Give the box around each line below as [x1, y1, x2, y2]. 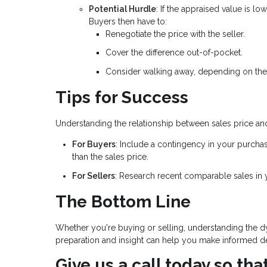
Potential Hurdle [89, 4, 156, 14]
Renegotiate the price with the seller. [105, 29, 245, 39]
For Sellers [72, 170, 115, 181]
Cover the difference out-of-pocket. [105, 48, 243, 58]
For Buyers [72, 139, 116, 150]
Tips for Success [55, 88, 188, 108]
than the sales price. [72, 152, 148, 162]
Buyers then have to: [89, 16, 167, 26]
